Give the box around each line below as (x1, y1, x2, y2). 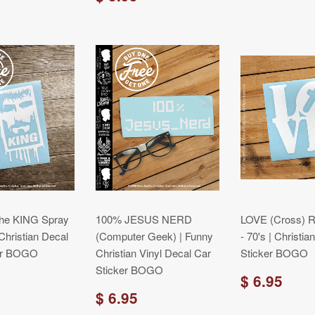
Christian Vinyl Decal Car (96, 245, 211, 260)
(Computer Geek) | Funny (96, 229, 213, 243)
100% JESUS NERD (96, 212, 192, 226)
